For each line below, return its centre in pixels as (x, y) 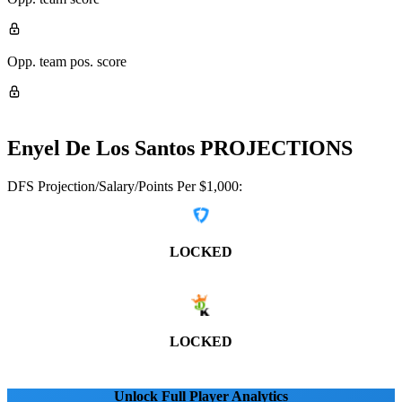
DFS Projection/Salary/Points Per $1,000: (125, 186)
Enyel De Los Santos (101, 148)
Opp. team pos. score (67, 61)
